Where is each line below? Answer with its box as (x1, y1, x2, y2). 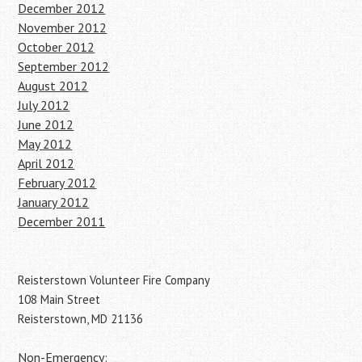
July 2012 (18, 96, 70, 113)
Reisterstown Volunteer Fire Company (18, 271, 211, 288)
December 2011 (18, 213, 106, 229)
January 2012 (18, 193, 90, 210)
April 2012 (18, 154, 75, 171)
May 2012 (18, 135, 73, 152)
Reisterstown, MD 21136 (18, 310, 144, 326)
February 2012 (18, 174, 97, 191)
